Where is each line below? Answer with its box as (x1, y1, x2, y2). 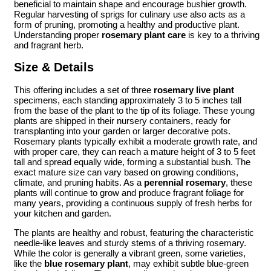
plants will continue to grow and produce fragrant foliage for (14, 187, 244, 198)
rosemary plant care (102, 30, 186, 41)
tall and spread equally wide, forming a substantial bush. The (14, 156, 250, 167)
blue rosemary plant (44, 258, 128, 269)
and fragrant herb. (14, 40, 83, 51)
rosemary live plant (154, 84, 234, 95)
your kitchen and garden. (14, 207, 111, 218)
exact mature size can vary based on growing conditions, (14, 166, 238, 177)
